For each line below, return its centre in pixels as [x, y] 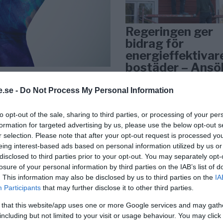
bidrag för [155, 43]
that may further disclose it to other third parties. [117, 188]
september [158, 79]
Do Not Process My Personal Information [97, 90]
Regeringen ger [169, 31]
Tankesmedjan [167, 200]
